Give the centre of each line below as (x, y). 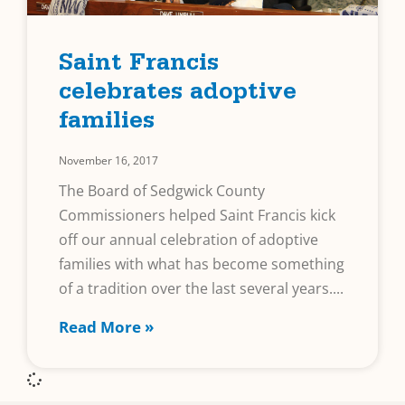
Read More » (106, 327)
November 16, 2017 (108, 161)
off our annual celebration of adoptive (188, 240)
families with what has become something (202, 264)
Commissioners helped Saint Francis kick (197, 216)
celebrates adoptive (178, 95)
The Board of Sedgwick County (162, 191)
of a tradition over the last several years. (196, 289)
